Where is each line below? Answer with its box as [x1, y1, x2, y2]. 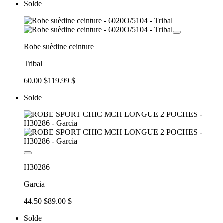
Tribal [24, 59, 42, 68]
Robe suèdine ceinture [24, 42, 94, 51]
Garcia [24, 179, 45, 188]
